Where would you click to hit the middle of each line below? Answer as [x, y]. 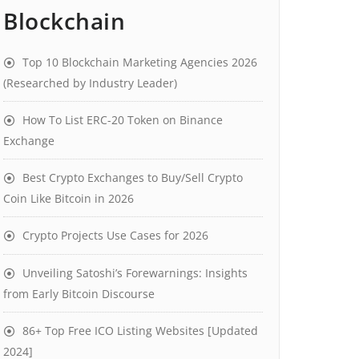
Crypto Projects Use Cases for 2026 [115, 235]
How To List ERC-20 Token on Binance [123, 120]
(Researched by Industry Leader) [90, 83]
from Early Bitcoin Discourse [79, 294]
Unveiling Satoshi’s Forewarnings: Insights [135, 273]
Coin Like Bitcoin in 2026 [69, 198]
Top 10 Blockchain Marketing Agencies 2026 [140, 62]
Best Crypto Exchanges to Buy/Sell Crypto [133, 177]
